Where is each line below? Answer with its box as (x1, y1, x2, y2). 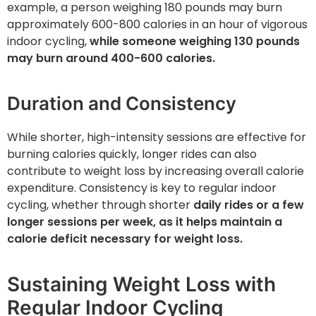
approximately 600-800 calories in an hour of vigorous (7, 16, 308, 33)
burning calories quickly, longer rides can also (7, 146, 257, 163)
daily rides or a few (193, 197, 304, 214)
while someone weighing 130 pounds (87, 33, 300, 50)
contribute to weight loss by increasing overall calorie (7, 163, 304, 180)
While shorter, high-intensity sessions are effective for (7, 129, 306, 146)
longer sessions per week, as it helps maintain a (7, 214, 282, 231)
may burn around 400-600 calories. (7, 50, 215, 67)
